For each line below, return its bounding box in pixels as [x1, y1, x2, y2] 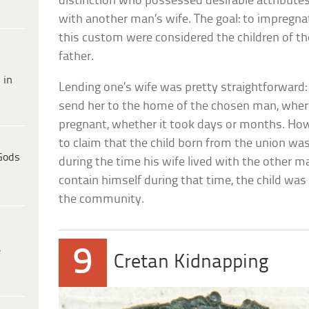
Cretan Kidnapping [114, 252, 270, 272]
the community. [59, 192, 145, 206]
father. [59, 50, 94, 63]
